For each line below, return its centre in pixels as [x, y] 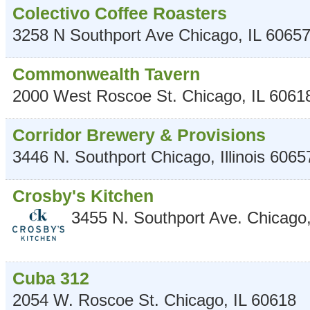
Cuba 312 [51, 278]
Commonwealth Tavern [106, 74]
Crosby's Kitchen [83, 196]
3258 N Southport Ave [93, 35]
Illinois [243, 157]
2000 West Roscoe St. [95, 96]
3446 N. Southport [79, 157]
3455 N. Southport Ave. [157, 218]
